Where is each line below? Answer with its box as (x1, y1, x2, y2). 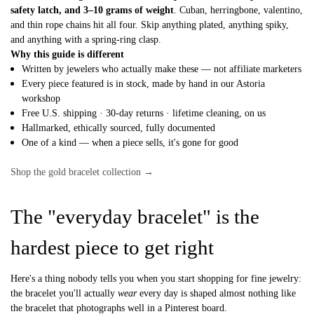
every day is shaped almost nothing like (137, 287, 296, 299)
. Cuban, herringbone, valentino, (174, 5, 303, 15)
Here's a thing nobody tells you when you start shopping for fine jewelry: (11, 273, 301, 284)
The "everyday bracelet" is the (11, 205, 259, 228)
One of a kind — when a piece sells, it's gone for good (22, 137, 239, 148)
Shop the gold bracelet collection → (11, 167, 153, 177)
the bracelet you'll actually (11, 287, 118, 299)
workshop (22, 93, 61, 104)
